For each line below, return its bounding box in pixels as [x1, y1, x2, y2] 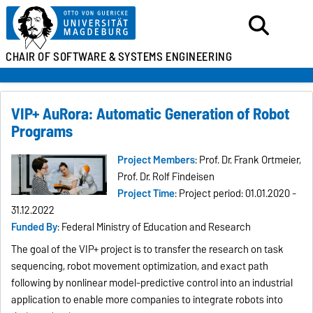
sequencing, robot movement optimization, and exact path [11, 258, 269, 275]
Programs [11, 118, 73, 145]
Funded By [11, 219, 58, 236]
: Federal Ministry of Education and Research [57, 219, 252, 236]
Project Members [117, 152, 196, 169]
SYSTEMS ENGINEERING [117, 47, 233, 66]
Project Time [117, 185, 175, 203]
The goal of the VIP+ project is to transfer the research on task [11, 241, 284, 259]
